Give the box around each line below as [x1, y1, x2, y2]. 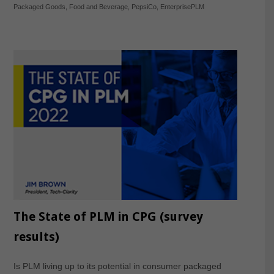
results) [13, 229, 59, 244]
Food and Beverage [68, 2, 128, 10]
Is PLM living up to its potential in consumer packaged [13, 261, 221, 271]
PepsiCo [131, 2, 157, 10]
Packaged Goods [13, 2, 65, 10]
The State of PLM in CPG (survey [13, 209, 203, 224]
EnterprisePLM [160, 2, 204, 10]
